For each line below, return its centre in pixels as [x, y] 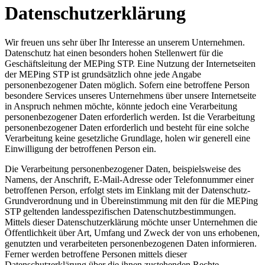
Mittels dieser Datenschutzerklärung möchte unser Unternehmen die [131, 222]
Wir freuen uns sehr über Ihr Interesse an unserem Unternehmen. [125, 42]
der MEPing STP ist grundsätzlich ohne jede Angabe [103, 74]
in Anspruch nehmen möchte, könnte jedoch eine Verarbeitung [121, 106]
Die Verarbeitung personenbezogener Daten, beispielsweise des [123, 169]
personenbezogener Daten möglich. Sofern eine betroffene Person [127, 85]
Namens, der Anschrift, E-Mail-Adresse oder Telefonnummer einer [129, 179]
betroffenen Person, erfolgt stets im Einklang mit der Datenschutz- [127, 190]
